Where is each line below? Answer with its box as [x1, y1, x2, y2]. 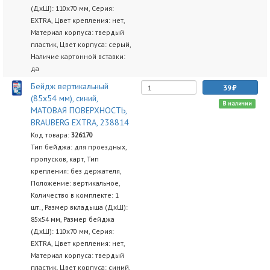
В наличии [222, 99, 252, 107]
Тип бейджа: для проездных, [30, 142, 127, 151]
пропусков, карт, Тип [30, 154, 99, 163]
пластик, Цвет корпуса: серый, [30, 40, 131, 49]
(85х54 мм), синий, [30, 93, 98, 104]
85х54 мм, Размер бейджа [30, 215, 115, 224]
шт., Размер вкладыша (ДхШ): [30, 202, 128, 212]
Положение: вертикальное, [30, 178, 120, 187]
